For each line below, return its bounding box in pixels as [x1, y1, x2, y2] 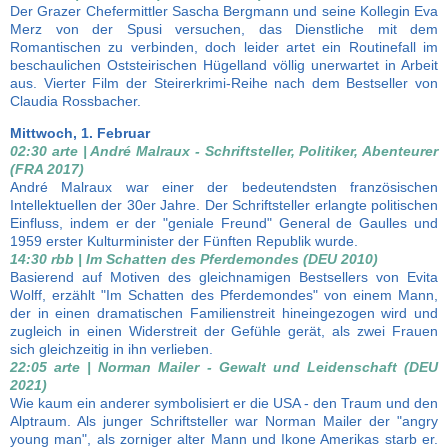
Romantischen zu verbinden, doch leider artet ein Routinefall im [10, 39, 438, 55]
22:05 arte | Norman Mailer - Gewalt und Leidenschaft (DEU [10, 359, 438, 375]
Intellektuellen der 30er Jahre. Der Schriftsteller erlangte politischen [10, 197, 438, 213]
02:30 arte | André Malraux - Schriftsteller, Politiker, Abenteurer [10, 143, 438, 159]
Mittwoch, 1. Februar [10, 125, 150, 141]
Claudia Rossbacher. [10, 93, 141, 109]
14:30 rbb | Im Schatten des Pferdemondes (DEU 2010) [10, 251, 378, 267]
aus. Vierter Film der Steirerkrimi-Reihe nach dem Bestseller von [10, 75, 438, 91]
